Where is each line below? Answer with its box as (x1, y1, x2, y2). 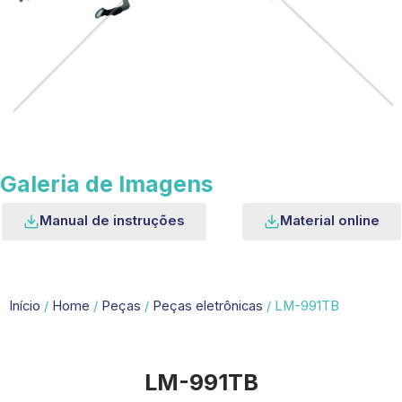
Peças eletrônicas (153, 298, 263, 315)
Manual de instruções (39, 212, 185, 230)
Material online (279, 212, 380, 230)
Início (9, 298, 40, 315)
